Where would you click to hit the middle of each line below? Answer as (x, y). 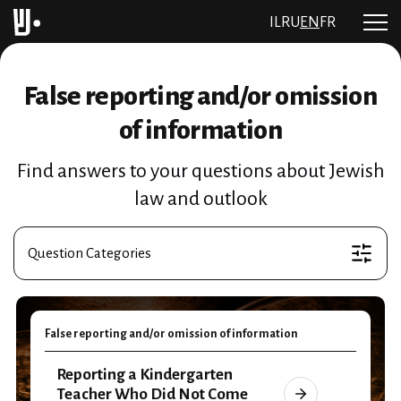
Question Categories (90, 253)
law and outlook (200, 199)
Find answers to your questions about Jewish (200, 171)
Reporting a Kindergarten (145, 375)
